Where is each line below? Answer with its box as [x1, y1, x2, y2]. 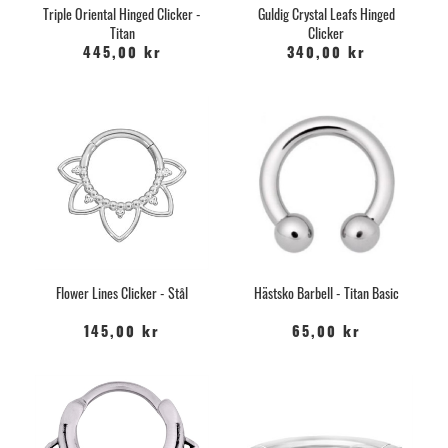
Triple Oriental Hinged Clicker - [43, 2, 201, 24]
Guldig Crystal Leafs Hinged [257, 2, 395, 24]
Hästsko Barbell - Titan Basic [253, 281, 399, 303]
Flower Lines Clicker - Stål [56, 281, 188, 303]
